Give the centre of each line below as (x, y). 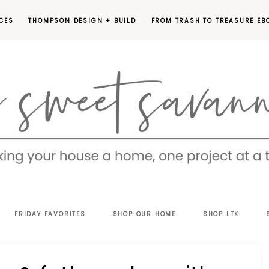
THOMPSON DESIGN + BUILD (82, 21)
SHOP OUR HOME (144, 214)
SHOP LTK (221, 214)
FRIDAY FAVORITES (50, 214)
